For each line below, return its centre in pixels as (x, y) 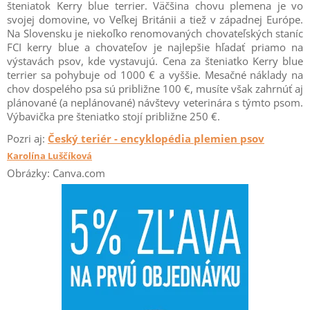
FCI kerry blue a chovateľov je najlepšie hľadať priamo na (155, 47)
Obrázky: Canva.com (56, 173)
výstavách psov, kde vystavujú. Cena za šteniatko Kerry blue (155, 61)
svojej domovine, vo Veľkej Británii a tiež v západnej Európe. (155, 20)
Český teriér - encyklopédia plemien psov (156, 139)
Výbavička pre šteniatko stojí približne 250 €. (113, 117)
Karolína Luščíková (49, 156)
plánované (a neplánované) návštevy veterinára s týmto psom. (155, 103)
